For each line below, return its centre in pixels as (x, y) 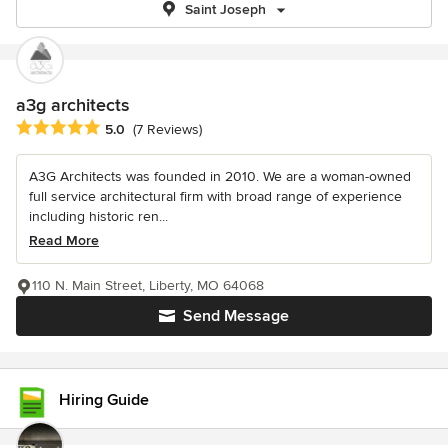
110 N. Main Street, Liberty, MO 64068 (148, 286)
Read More (64, 241)
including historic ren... (98, 217)
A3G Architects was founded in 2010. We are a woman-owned (220, 177)
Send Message (236, 316)
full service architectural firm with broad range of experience (215, 197)
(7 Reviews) (167, 130)
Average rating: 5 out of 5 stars (122, 128)
